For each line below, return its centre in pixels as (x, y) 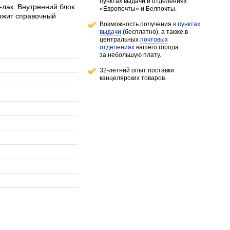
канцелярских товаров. (133, 78)
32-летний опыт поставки (137, 70)
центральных (120, 40)
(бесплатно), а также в (155, 32)
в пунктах (187, 24)
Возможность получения (136, 24)
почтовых (154, 40)
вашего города (157, 47)
